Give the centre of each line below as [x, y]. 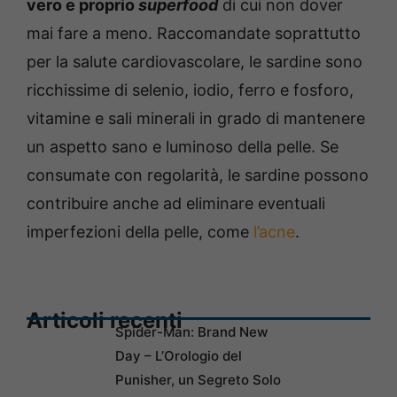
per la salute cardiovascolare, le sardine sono [195, 61]
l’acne [274, 231]
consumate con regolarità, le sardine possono [198, 175]
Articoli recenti [105, 320]
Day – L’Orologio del [179, 355]
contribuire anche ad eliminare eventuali [176, 203]
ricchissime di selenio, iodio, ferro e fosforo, [190, 90]
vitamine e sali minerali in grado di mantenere [196, 118]
